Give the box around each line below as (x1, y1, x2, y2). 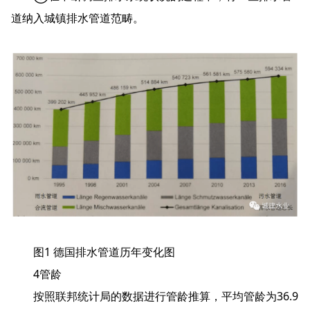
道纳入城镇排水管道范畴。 (11, 10, 144, 26)
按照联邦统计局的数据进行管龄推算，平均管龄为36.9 (11, 289, 298, 304)
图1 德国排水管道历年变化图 (11, 244, 175, 260)
